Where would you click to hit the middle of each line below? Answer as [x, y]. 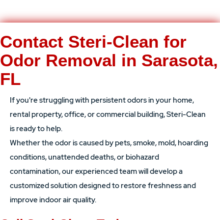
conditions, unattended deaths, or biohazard [84, 157]
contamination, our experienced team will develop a [96, 171]
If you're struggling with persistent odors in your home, [102, 100]
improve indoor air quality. [53, 200]
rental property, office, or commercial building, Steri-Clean [108, 114]
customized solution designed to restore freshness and [103, 186]
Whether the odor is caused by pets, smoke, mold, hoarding [109, 143]
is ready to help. [36, 129]
